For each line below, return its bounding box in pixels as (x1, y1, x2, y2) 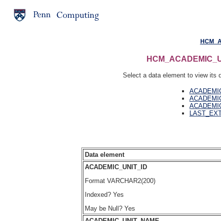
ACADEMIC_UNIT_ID (85, 163, 147, 171)
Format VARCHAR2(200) (85, 177, 155, 185)
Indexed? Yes (85, 191, 124, 199)
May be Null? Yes (85, 205, 135, 213)
